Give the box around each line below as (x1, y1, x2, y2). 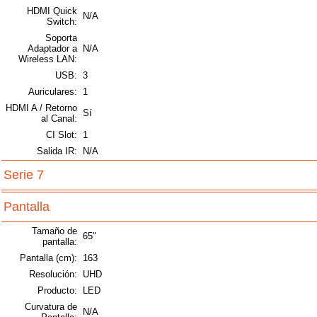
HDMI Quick (27, 6, 77, 17)
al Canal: (41, 113, 77, 125)
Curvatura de (25, 301, 77, 313)
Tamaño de (32, 226, 77, 237)
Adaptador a (28, 43, 77, 54)
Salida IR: (37, 146, 77, 157)
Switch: (47, 16, 77, 28)
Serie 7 (4, 168, 44, 183)
